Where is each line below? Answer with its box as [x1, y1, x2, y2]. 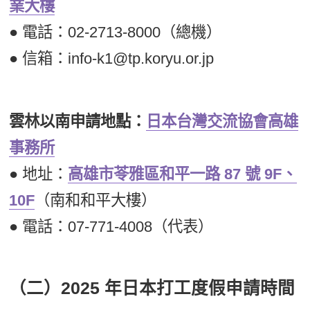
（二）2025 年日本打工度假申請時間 [9, 278, 295, 298]
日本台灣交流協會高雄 [146, 112, 299, 130]
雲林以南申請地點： [9, 112, 147, 130]
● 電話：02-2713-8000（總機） [9, 23, 222, 41]
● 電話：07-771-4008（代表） [9, 217, 214, 235]
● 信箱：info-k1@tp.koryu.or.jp [9, 49, 215, 67]
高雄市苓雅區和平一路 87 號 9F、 [68, 165, 298, 183]
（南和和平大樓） [35, 191, 157, 209]
